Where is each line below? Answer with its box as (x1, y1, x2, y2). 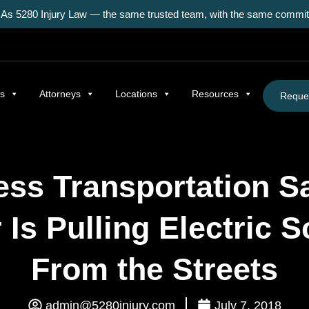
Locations (114, 88, 157, 99)
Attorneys (39, 88, 81, 99)
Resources (191, 88, 239, 99)
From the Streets (31, 252, 278, 287)
